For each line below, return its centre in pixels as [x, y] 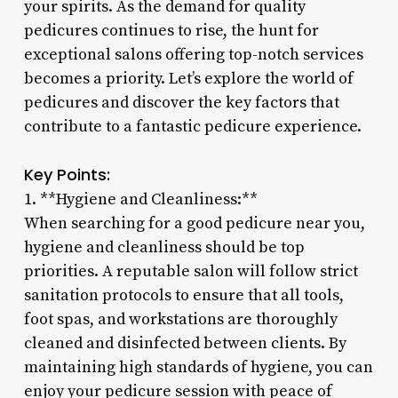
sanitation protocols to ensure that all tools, [183, 295]
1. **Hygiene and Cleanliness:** [140, 199]
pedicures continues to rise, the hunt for [171, 30]
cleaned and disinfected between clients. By [185, 343]
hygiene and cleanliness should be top [164, 247]
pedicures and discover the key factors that [181, 102]
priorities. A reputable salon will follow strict [191, 271]
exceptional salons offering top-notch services [193, 54]
